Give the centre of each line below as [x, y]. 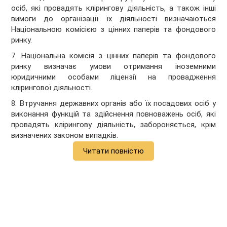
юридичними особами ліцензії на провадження [113, 77]
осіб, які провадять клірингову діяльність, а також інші [113, 8]
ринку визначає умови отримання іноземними [113, 67]
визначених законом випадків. [65, 136]
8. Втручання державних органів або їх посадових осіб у [113, 104]
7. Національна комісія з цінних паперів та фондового [113, 56]
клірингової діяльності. [52, 88]
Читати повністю [113, 151]
